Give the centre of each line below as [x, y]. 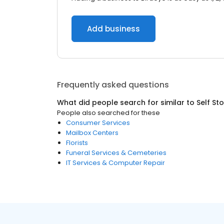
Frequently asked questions [113, 85]
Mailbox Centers [92, 133]
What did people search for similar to [127, 102]
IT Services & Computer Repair [115, 163]
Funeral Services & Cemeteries [116, 153]
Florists [77, 143]
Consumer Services [98, 123]
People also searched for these [108, 113]
